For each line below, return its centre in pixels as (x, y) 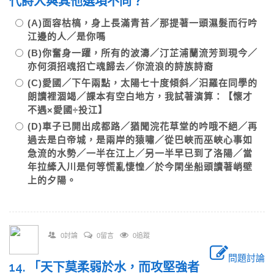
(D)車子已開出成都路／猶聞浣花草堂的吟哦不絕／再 (143, 126)
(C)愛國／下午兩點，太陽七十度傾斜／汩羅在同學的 (143, 83)
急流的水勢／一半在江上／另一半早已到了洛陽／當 (140, 153)
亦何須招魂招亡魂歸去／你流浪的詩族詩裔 (120, 66)
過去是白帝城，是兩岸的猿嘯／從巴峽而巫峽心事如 (140, 140)
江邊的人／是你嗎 (67, 36)
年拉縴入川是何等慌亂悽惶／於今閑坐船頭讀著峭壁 (140, 167)
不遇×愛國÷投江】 (68, 110)
